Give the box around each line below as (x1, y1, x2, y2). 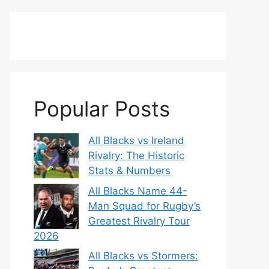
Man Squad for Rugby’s (88, 199, 201, 212)
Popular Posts (34, 96, 170, 121)
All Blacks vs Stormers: (88, 250, 198, 262)
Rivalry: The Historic (88, 150, 184, 162)
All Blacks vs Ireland (88, 134, 184, 147)
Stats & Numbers (88, 165, 171, 177)
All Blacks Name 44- (88, 184, 187, 197)
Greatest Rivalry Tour (88, 214, 190, 227)
